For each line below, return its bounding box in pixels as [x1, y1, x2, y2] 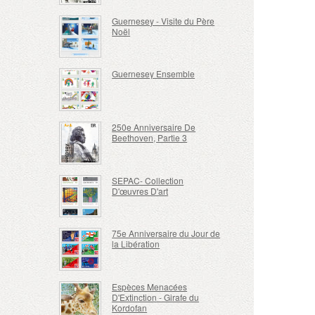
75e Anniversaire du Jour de [112, 227, 221, 240]
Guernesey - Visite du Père [112, 14, 215, 27]
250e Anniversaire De [112, 121, 196, 134]
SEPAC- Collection [112, 174, 184, 186]
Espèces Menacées [112, 280, 188, 292]
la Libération [112, 238, 160, 250]
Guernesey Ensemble [112, 67, 195, 80]
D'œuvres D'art [112, 184, 169, 197]
